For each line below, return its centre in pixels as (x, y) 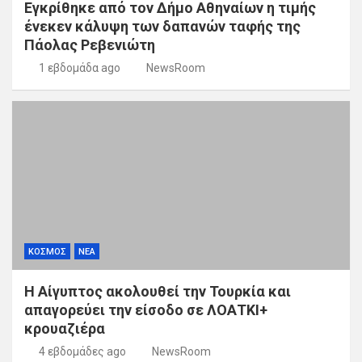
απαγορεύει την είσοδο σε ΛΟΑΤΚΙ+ (146, 310)
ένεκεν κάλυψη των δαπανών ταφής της (162, 27)
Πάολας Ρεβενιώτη (90, 45)
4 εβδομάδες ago (82, 352)
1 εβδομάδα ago (79, 68)
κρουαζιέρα (65, 329)
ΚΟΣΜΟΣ (47, 252)
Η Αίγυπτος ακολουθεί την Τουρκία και (158, 292)
